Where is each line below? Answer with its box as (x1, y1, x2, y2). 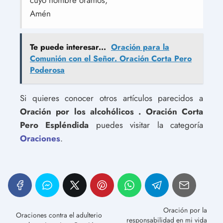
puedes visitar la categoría (89, 119, 204, 131)
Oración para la (111, 41, 169, 53)
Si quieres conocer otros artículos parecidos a (20, 92, 203, 104)
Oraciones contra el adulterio (16, 210, 102, 220)
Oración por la (163, 205, 207, 215)
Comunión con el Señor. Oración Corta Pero (30, 53, 192, 64)
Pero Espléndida (20, 119, 89, 131)
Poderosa (30, 64, 65, 76)
